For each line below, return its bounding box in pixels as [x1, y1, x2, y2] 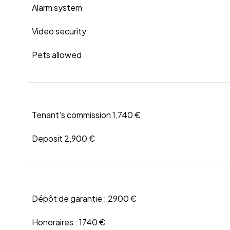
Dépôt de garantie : [32, 193, 108, 204]
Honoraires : [32, 217, 79, 228]
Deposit [32, 133, 64, 144]
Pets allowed [32, 49, 82, 61]
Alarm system [32, 2, 82, 13]
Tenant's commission [32, 109, 112, 121]
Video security [32, 26, 86, 37]
